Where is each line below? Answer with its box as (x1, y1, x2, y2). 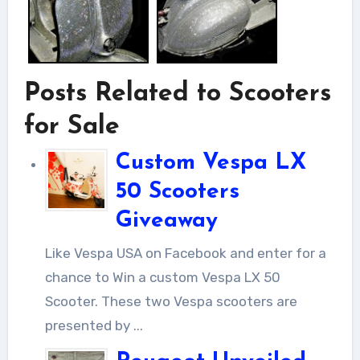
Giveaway (115, 210, 218, 233)
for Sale (23, 113, 120, 140)
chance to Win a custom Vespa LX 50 (44, 268, 280, 285)
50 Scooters (115, 181, 239, 204)
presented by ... (44, 317, 143, 333)
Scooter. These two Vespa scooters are (44, 292, 297, 309)
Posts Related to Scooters (23, 80, 331, 107)
